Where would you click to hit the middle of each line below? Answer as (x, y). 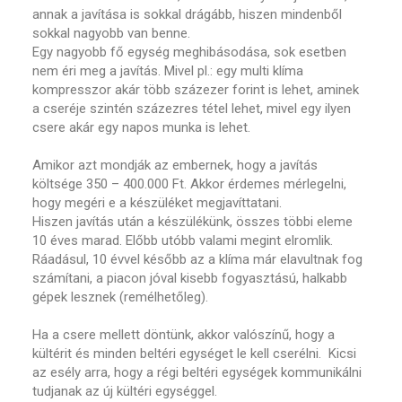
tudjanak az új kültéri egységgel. (127, 391)
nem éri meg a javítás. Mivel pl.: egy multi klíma (168, 71)
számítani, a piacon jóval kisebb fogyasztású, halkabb (190, 278)
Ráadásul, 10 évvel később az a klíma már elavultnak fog (198, 259)
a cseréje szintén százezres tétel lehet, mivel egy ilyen (192, 109)
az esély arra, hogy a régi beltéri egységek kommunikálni (197, 372)
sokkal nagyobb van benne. (112, 33)
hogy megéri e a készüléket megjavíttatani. (159, 203)
